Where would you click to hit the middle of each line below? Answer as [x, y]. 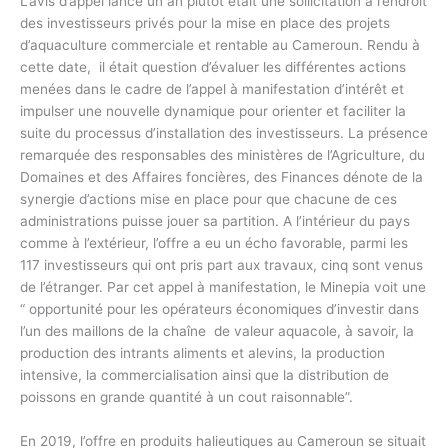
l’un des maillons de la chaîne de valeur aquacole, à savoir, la [217, 331]
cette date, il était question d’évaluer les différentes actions [213, 67]
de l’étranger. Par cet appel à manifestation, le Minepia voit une [223, 287]
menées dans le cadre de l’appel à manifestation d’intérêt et [212, 89]
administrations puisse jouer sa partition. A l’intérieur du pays [215, 221]
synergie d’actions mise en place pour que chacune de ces [208, 199]
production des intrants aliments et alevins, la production [202, 353]
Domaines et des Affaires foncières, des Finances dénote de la [221, 177]
